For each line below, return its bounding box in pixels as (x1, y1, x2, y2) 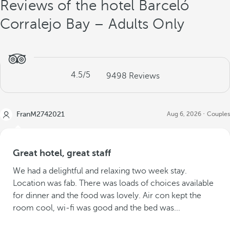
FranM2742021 (16, 110, 65, 118)
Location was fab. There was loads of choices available (13, 179, 214, 188)
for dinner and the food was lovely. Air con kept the (13, 191, 201, 200)
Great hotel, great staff (13, 148, 111, 158)
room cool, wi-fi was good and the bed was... (13, 203, 180, 213)
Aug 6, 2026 (167, 110, 201, 118)
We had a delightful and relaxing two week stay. (13, 166, 187, 176)
